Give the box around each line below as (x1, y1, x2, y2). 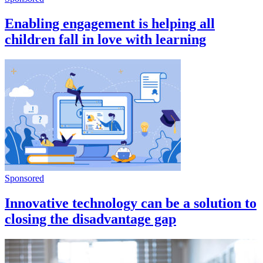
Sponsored (5, 173, 44, 184)
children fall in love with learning (5, 32, 206, 48)
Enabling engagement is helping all (5, 16, 215, 32)
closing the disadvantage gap (5, 211, 176, 227)
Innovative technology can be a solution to (5, 195, 257, 211)
